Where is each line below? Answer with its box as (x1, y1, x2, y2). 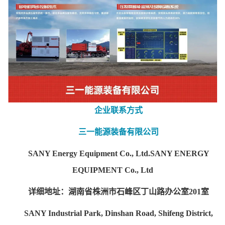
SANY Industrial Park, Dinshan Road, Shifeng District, (24, 209, 213, 218)
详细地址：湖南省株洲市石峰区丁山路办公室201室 (28, 187, 209, 196)
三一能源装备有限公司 (78, 128, 159, 137)
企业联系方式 (94, 106, 143, 115)
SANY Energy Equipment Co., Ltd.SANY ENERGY (28, 149, 209, 158)
